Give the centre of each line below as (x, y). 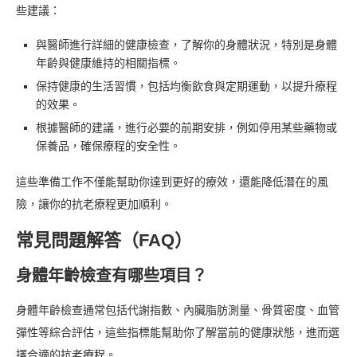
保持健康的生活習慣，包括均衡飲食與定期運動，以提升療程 (186, 87)
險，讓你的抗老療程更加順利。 (94, 205)
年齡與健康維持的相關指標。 (108, 64)
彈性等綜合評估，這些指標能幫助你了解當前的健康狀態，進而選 (178, 333)
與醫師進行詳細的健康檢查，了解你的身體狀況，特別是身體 (186, 45)
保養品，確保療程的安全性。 (108, 147)
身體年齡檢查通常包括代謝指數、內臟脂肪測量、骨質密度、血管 (178, 311)
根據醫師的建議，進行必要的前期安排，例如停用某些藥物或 (186, 128)
